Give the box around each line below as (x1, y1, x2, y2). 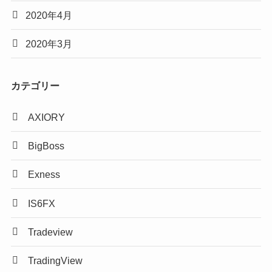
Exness (28, 169, 61, 180)
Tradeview (28, 226, 73, 237)
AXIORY (28, 111, 66, 123)
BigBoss (28, 140, 65, 152)
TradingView (28, 254, 83, 266)
